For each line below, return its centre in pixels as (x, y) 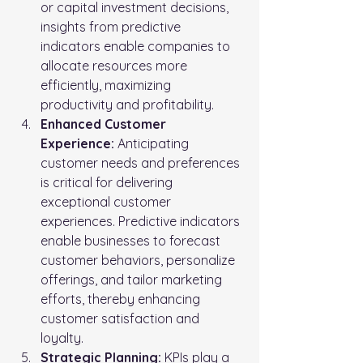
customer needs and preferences (142, 162)
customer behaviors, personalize (139, 260)
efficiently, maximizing (107, 85)
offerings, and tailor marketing (133, 279)
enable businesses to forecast (132, 240)
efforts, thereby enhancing (122, 299)
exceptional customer (107, 201)
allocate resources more (115, 65)
